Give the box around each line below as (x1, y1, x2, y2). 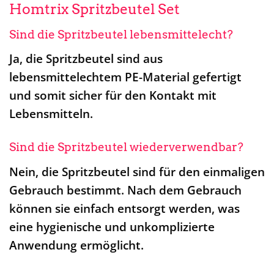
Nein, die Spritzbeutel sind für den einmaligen (9, 163, 265, 180)
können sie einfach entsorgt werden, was (9, 200, 240, 217)
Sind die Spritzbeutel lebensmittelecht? (9, 27, 233, 42)
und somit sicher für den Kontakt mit (9, 87, 217, 104)
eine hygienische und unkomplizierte (9, 218, 215, 235)
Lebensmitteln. (9, 105, 93, 122)
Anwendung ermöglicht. (9, 237, 144, 254)
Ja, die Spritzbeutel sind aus (9, 50, 163, 67)
